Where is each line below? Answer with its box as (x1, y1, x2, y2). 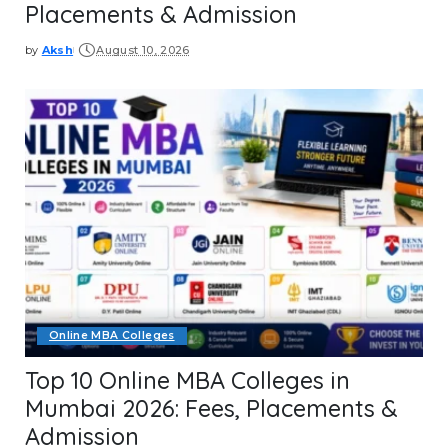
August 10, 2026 (96, 43, 190, 57)
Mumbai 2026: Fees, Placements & (25, 394, 398, 424)
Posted (24, 49, 72, 64)
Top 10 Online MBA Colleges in (25, 366, 350, 396)
